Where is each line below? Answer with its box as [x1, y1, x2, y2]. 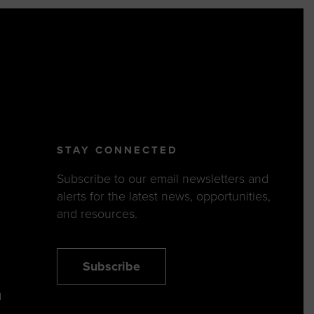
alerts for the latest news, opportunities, [56, 189, 271, 205]
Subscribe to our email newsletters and [56, 171, 268, 187]
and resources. [56, 206, 137, 222]
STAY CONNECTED [56, 144, 178, 157]
